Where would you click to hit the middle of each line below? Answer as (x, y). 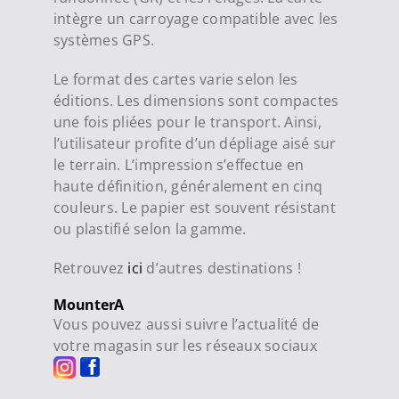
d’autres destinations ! (222, 269)
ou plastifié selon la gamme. (150, 229)
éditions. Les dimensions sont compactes (196, 101)
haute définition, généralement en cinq (188, 187)
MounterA (89, 305)
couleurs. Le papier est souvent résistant (194, 208)
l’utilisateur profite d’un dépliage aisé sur (195, 144)
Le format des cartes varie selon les (175, 80)
